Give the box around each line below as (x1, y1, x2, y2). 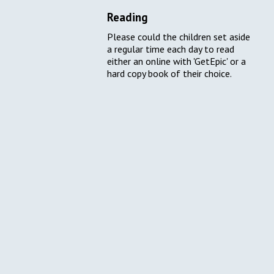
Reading (107, 10, 149, 25)
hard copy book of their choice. (107, 67, 234, 80)
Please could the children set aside (107, 31, 251, 43)
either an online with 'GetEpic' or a (107, 55, 246, 68)
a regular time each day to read (107, 43, 235, 56)
